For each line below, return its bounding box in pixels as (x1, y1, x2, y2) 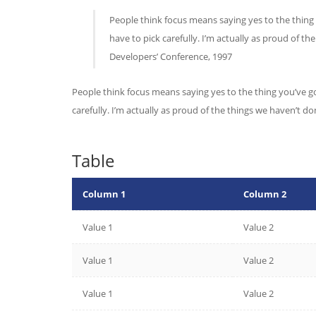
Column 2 (243, 188, 286, 200)
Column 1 (83, 188, 126, 200)
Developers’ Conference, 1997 (109, 50, 232, 63)
